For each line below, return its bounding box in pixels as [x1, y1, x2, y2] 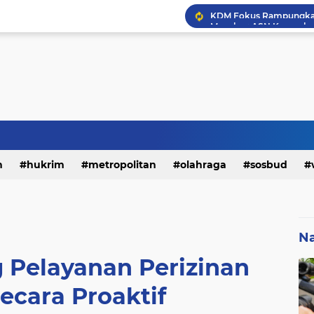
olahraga [180, 158, 226, 171]
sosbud [250, 158, 287, 171]
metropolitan [88, 158, 156, 171]
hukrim [27, 158, 64, 171]
